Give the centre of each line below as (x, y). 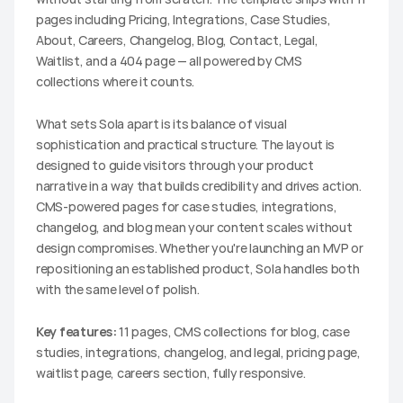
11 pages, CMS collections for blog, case (233, 331)
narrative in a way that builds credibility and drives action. (199, 185)
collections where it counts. (116, 81)
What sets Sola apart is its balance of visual (161, 123)
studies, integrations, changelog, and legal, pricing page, (198, 352)
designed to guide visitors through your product (175, 165)
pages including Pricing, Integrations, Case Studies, (184, 19)
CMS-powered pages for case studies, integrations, (187, 206)
